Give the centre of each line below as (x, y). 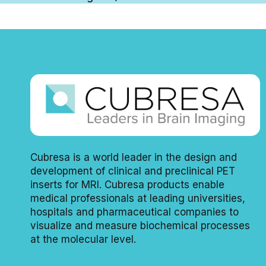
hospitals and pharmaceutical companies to (134, 212)
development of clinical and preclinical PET (133, 171)
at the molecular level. (83, 240)
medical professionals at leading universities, (138, 199)
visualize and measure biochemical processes (140, 226)
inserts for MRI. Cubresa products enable (127, 185)
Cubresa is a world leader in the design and (134, 158)
